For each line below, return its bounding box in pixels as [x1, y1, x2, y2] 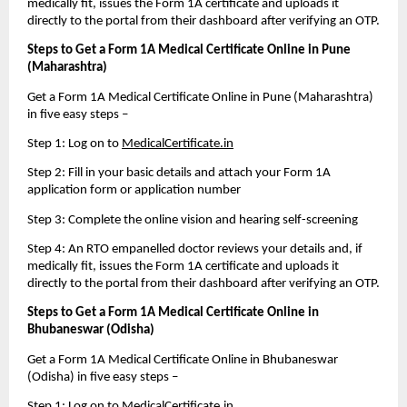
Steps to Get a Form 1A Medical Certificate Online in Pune [27, 44, 351, 58]
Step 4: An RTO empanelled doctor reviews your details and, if [27, 243, 362, 257]
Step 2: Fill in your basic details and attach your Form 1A [27, 166, 331, 181]
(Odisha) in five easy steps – [27, 370, 181, 384]
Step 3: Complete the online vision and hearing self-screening [27, 213, 358, 227]
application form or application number [27, 184, 241, 198]
